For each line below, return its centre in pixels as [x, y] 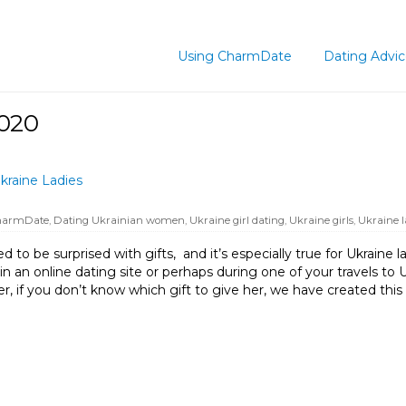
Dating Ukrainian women [119, 220]
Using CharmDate [235, 56]
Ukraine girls [321, 220]
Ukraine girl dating [237, 220]
